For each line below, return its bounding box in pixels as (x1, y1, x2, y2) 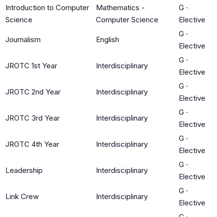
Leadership (5, 165, 43, 175)
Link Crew (5, 191, 39, 201)
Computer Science (96, 15, 158, 24)
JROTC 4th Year (5, 139, 59, 149)
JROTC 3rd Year (5, 113, 60, 123)
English (96, 34, 119, 44)
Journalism (5, 34, 41, 44)
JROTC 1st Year (5, 61, 57, 70)
